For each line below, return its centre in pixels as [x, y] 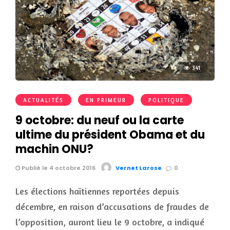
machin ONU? [54, 149]
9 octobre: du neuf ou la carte [100, 121]
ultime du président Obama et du [110, 135]
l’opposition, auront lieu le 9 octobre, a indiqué [110, 222]
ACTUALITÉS [43, 100]
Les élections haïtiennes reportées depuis [97, 191]
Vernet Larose [139, 168]
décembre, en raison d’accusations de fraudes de [112, 207]
